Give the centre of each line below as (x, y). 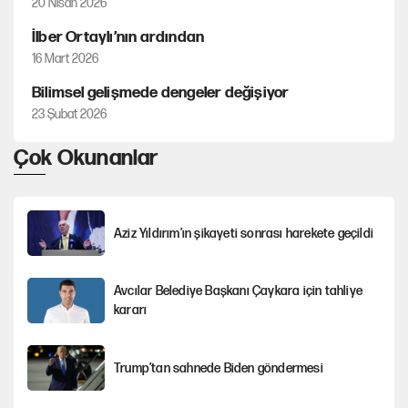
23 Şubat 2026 (70, 114)
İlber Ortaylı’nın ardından (118, 37)
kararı (131, 310)
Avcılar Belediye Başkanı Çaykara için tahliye (238, 291)
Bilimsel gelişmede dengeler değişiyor (161, 93)
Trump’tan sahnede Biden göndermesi (219, 368)
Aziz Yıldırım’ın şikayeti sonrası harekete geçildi (244, 233)
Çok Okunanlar (86, 158)
